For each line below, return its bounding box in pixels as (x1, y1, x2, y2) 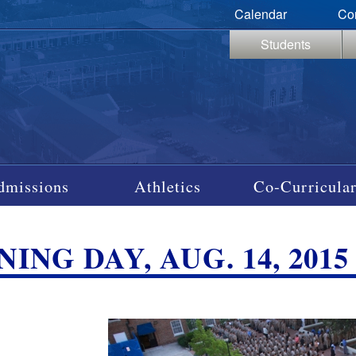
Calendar (234, 5, 287, 23)
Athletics (134, 174, 202, 197)
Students (260, 35, 311, 53)
